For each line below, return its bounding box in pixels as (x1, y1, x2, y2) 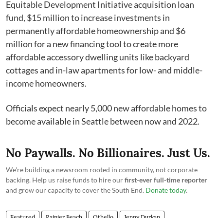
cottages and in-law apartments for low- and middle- (6, 64, 202, 75)
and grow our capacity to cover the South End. (6, 185, 145, 194)
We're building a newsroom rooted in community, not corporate (6, 165, 198, 174)
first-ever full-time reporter (125, 175, 207, 184)
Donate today (145, 185, 186, 194)
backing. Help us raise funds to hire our (6, 175, 125, 184)
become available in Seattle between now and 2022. (6, 115, 200, 127)
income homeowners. (6, 77, 87, 89)
